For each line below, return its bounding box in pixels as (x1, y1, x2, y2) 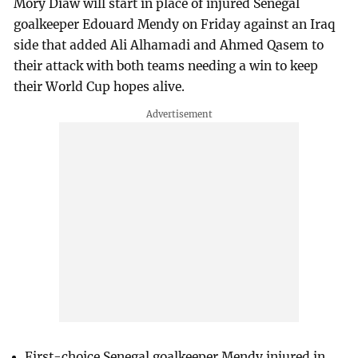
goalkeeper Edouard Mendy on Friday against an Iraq (14, 17, 336, 33)
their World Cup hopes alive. (14, 79, 185, 95)
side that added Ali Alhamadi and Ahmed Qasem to (14, 38, 324, 54)
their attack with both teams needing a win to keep (14, 58, 319, 74)
